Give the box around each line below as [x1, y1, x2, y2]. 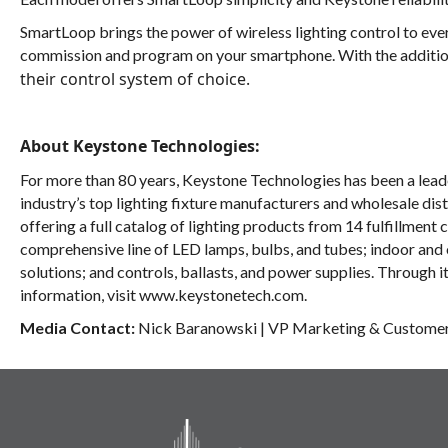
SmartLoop [20, 21, 96, 41]
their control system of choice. [20, 67, 250, 90]
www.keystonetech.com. [139, 284, 307, 304]
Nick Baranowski [138, 317, 260, 337]
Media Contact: [20, 317, 135, 337]
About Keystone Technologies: [20, 134, 260, 157]
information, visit [20, 284, 139, 304]
